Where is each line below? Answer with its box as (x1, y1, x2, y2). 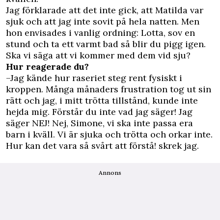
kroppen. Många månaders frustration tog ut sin (6, 83, 211, 95)
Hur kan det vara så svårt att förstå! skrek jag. (6, 139, 199, 151)
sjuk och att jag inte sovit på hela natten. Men (6, 15, 199, 27)
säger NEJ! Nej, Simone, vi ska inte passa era (6, 117, 193, 129)
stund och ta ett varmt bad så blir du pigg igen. (6, 38, 206, 50)
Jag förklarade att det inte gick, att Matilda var (6, 4, 203, 16)
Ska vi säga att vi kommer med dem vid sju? (6, 49, 191, 61)
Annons (99, 168, 121, 176)
